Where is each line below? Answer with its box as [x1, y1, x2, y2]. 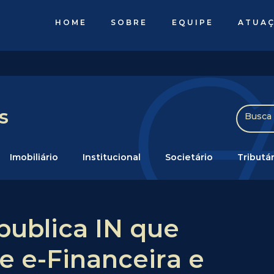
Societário [165, 151, 213, 163]
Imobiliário [10, 151, 58, 163]
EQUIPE [172, 18, 214, 27]
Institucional [83, 151, 141, 163]
